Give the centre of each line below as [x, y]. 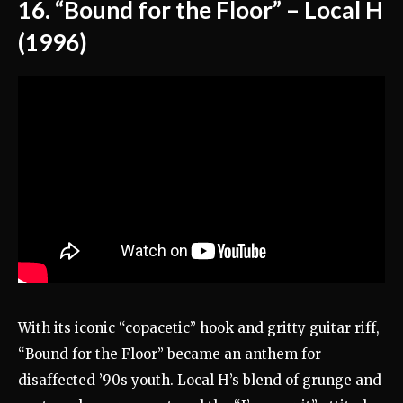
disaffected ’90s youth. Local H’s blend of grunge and [200, 380]
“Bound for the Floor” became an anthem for [170, 354]
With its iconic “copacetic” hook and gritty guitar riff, [199, 327]
